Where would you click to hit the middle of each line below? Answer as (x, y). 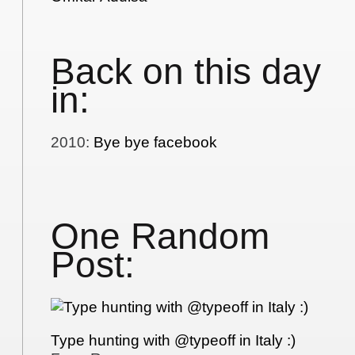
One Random (160, 237)
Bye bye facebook (156, 142)
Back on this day (186, 72)
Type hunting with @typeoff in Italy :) (174, 341)
